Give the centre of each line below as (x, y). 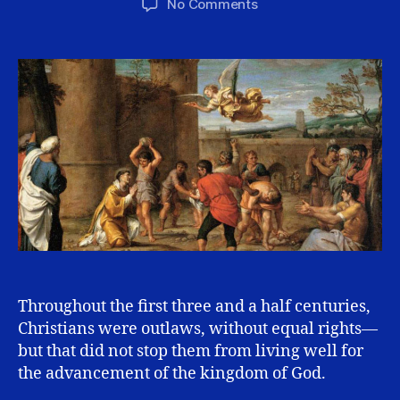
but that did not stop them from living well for (191, 351)
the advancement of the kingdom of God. (172, 373)
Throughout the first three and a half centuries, (194, 306)
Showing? (287, 82)
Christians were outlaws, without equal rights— (198, 329)
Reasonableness (308, 62)
